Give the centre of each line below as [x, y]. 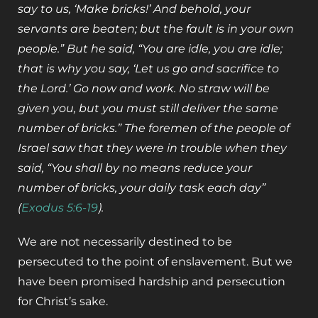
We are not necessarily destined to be [125, 242]
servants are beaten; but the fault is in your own [156, 29]
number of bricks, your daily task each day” [142, 188]
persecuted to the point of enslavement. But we [155, 262]
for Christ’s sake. [63, 302]
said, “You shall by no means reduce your [135, 168]
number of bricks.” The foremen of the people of [154, 128]
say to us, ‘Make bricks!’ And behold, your [134, 9]
